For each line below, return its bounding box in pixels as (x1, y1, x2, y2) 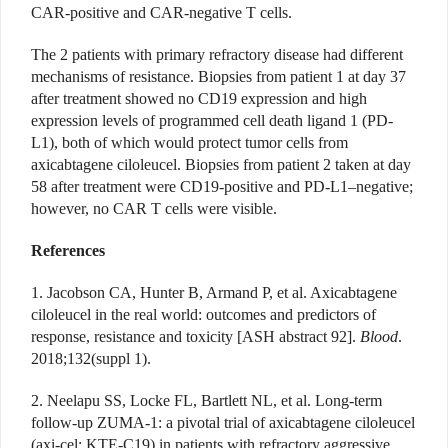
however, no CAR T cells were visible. (31, 200, 277, 218)
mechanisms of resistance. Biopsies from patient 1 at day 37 (31, 68, 406, 86)
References (31, 242, 105, 260)
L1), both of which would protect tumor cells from (31, 134, 348, 152)
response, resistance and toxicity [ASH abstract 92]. (31, 328, 360, 346)
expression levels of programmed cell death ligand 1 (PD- (31, 112, 393, 130)
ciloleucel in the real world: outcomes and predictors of (31, 306, 376, 324)
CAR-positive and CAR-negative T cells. (31, 4, 292, 22)
